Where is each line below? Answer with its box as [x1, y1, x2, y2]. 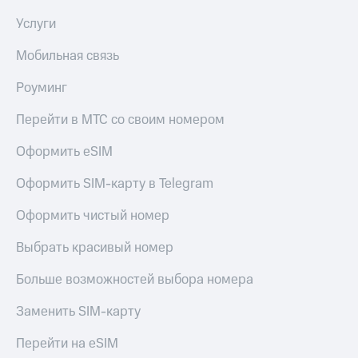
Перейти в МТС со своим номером [16, 110, 225, 130]
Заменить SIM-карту [16, 302, 141, 322]
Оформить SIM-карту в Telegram [16, 174, 213, 194]
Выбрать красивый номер [16, 238, 173, 258]
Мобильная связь [16, 46, 119, 66]
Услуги [16, 14, 56, 34]
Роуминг [16, 78, 67, 98]
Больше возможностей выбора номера [16, 270, 253, 290]
